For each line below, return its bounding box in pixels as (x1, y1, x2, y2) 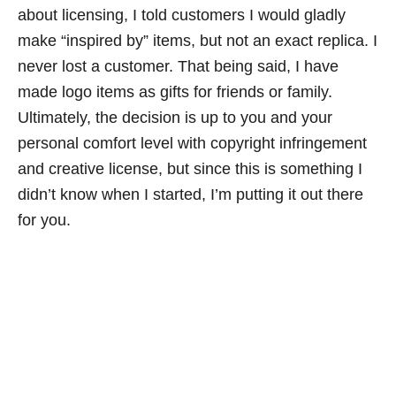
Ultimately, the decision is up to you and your (18, 108, 332, 126)
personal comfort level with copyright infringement (18, 133, 367, 152)
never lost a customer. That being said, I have (18, 57, 339, 75)
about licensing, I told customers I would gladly (18, 5, 346, 24)
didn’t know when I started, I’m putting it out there (18, 185, 363, 203)
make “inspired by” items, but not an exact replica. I (18, 31, 377, 49)
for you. (18, 210, 71, 229)
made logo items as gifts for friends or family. (18, 82, 332, 101)
